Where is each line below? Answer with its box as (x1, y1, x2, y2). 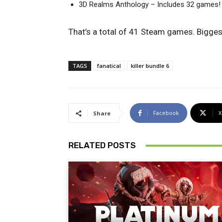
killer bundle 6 (131, 62, 169, 70)
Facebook (153, 109, 179, 117)
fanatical (97, 62, 121, 70)
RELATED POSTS (68, 140, 136, 151)
